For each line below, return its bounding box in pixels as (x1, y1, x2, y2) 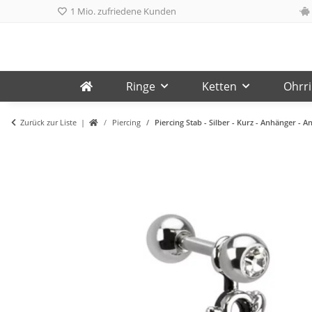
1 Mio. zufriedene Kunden (68, 5, 176, 17)
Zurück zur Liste (20, 116, 77, 127)
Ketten (201, 79, 237, 95)
